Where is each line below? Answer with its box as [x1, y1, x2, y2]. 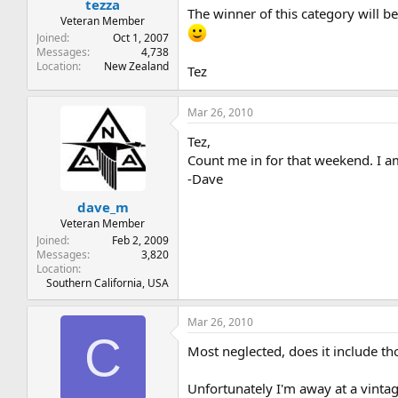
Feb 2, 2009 [112, 232, 170, 248]
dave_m [76, 197, 129, 216]
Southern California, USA [46, 275, 170, 291]
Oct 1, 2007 [113, 29, 170, 45]
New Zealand [104, 58, 170, 74]
